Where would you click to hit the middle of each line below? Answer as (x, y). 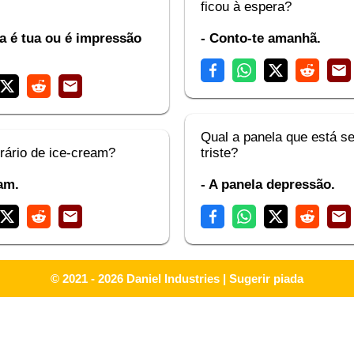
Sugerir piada (266, 279)
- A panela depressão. (268, 185)
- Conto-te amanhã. (261, 38)
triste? (219, 153)
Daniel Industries (173, 279)
